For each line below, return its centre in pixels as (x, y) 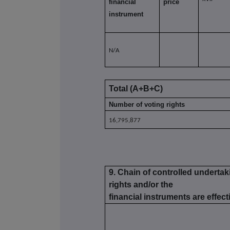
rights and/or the (141, 185)
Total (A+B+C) (136, 89)
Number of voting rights (147, 105)
